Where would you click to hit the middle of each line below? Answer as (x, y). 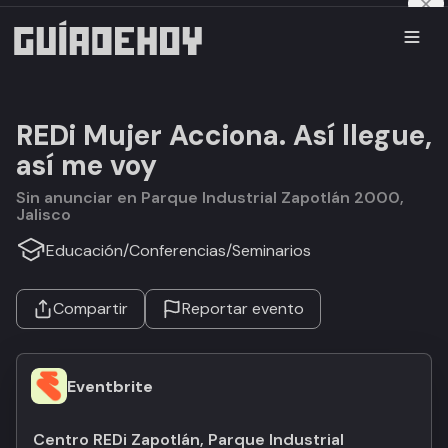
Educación (84, 250)
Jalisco (43, 214)
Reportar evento (243, 308)
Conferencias (177, 250)
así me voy (86, 165)
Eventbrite (110, 386)
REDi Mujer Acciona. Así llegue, (224, 135)
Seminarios (271, 250)
